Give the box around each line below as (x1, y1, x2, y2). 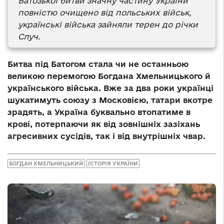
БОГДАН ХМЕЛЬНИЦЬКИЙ (9, 160, 83, 167)
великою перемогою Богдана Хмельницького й (7, 71, 210, 80)
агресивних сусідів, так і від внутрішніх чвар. (7, 131, 205, 140)
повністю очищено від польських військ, (18, 7, 191, 17)
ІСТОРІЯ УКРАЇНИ (88, 160, 138, 167)
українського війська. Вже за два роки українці (7, 83, 213, 92)
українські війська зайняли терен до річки (18, 19, 198, 29)
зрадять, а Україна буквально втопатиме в (7, 107, 190, 116)
